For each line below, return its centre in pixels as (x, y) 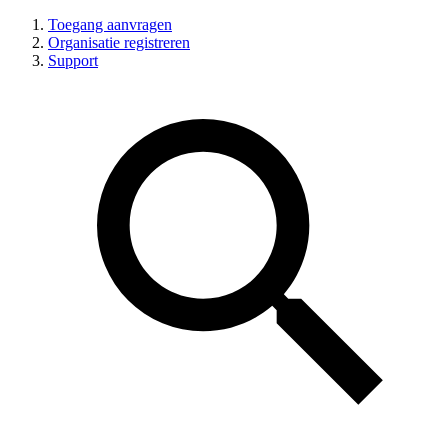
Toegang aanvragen (110, 24)
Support (73, 60)
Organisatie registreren (119, 42)
